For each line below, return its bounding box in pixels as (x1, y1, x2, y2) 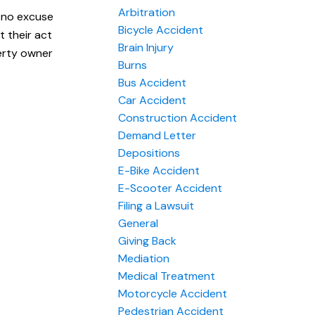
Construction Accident (118, 110, 237, 126)
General (118, 216, 158, 231)
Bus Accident (118, 75, 186, 91)
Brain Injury (118, 40, 174, 56)
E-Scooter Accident (118, 181, 222, 196)
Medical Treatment (118, 269, 215, 284)
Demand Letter (118, 128, 196, 143)
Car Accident (118, 93, 186, 108)
